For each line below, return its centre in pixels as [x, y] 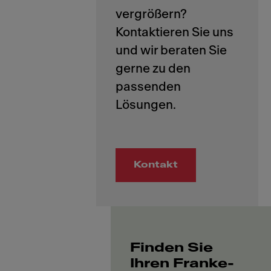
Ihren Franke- [182, 263]
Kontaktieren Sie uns [175, 32]
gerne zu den [153, 68]
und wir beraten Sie [171, 50]
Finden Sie [172, 247]
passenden [148, 87]
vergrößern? [151, 14]
